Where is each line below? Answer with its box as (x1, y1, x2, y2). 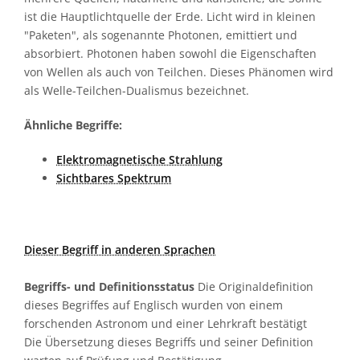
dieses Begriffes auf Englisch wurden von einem (24, 297, 283, 313)
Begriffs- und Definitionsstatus (24, 279, 194, 294)
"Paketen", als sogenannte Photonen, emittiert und (24, 27, 297, 43)
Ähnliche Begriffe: (24, 117, 122, 133)
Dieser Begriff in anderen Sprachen (24, 242, 215, 257)
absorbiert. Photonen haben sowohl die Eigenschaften (24, 46, 317, 61)
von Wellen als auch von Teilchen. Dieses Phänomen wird (24, 64, 333, 80)
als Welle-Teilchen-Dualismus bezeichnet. (24, 83, 249, 98)
